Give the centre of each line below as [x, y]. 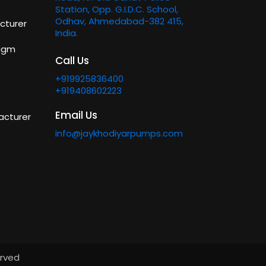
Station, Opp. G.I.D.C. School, [117, 9]
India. [66, 33]
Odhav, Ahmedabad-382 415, [119, 21]
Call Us [72, 61]
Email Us [76, 115]
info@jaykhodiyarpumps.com [119, 133]
